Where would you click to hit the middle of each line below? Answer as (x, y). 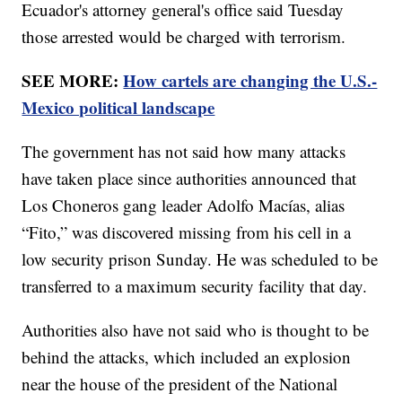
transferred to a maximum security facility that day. (195, 286)
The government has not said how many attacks (184, 152)
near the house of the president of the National (180, 384)
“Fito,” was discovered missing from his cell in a (187, 232)
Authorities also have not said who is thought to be (196, 330)
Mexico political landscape (118, 108)
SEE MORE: (73, 81)
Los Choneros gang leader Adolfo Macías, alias (184, 205)
